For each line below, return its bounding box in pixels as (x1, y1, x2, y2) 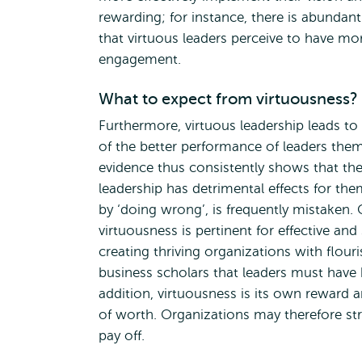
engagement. (99, 52, 181, 67)
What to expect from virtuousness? (99, 90, 358, 108)
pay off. (99, 328, 145, 343)
